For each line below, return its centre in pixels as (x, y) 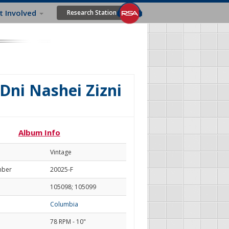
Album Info (39, 132)
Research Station (92, 13)
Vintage (61, 152)
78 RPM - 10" (68, 222)
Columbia (64, 204)
